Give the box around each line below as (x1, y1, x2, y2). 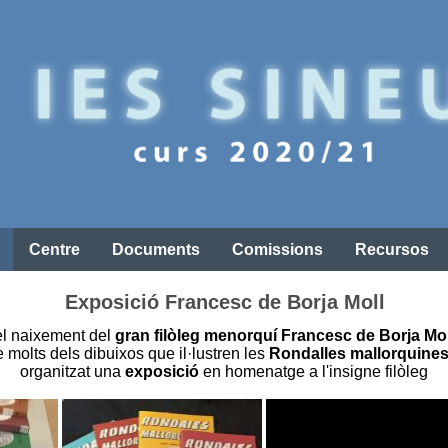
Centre (29, 241, 80, 258)
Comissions (232, 241, 323, 258)
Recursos (355, 241, 429, 258)
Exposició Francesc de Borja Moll (65, 290, 385, 313)
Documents (112, 241, 200, 258)
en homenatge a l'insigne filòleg (199, 363, 428, 381)
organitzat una (20, 363, 125, 381)
